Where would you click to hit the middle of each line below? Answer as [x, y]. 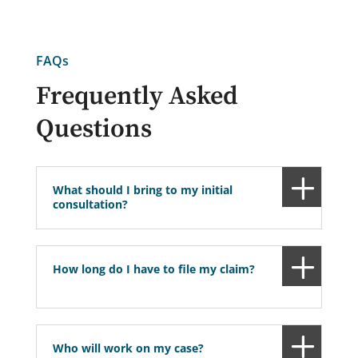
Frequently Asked [137, 97]
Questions [93, 130]
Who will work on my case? [128, 348]
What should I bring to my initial [142, 190]
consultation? [90, 205]
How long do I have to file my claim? [153, 269]
